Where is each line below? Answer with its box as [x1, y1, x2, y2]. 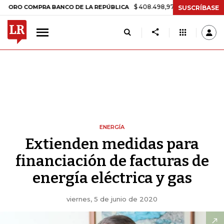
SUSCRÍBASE [178, 3, 219, 11]
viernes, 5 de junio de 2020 [66, 195, 157, 203]
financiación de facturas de [15, 152, 209, 170]
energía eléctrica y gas [32, 169, 192, 187]
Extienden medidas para [25, 135, 199, 153]
